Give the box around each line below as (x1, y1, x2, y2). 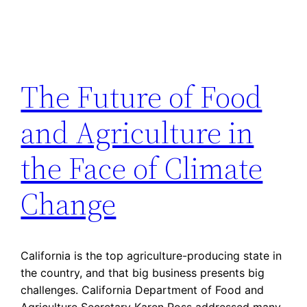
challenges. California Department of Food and (21, 282, 265, 297)
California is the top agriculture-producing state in (21, 248, 282, 262)
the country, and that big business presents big (21, 265, 265, 280)
